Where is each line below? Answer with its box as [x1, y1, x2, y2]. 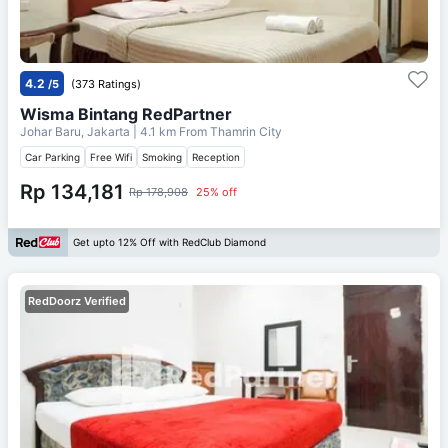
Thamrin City [210, 123, 282, 139]
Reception [192, 150, 240, 163]
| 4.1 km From [133, 123, 207, 139]
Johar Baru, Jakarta [20, 123, 133, 139]
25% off [196, 184, 237, 199]
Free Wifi [90, 150, 132, 163]
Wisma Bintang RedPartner [20, 103, 232, 124]
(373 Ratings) [71, 76, 141, 91]
